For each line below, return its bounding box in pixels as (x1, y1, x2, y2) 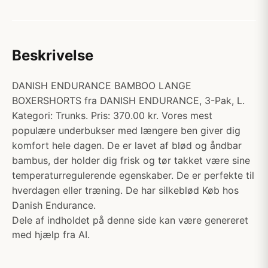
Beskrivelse (12, 47, 93, 64)
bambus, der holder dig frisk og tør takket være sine (12, 154, 250, 166)
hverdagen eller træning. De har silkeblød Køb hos (12, 184, 239, 196)
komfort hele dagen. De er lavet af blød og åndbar (12, 139, 242, 151)
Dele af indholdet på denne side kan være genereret (12, 214, 248, 226)
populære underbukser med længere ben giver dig (12, 124, 240, 136)
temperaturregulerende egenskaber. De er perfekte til (12, 169, 254, 181)
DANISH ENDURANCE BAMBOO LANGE (12, 80, 191, 92)
